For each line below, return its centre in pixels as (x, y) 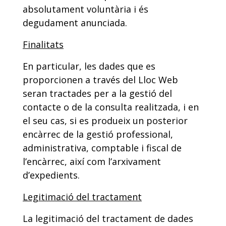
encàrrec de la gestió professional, (98, 134)
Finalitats (43, 44)
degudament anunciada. (75, 23)
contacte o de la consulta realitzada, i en (111, 107)
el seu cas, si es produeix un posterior (105, 121)
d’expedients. (51, 175)
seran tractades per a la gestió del (97, 93)
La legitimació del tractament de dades (108, 218)
